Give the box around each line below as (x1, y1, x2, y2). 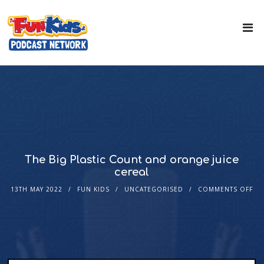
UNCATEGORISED (124, 185, 184, 194)
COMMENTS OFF (198, 185, 253, 194)
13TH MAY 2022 (11, 185, 63, 194)
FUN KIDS (77, 185, 110, 194)
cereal (114, 166, 150, 179)
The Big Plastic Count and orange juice (25, 154, 239, 166)
